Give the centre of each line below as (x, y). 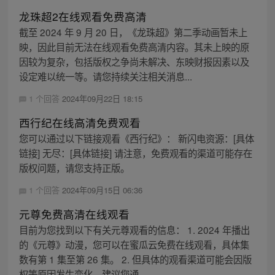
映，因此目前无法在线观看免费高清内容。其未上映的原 (134, 46)
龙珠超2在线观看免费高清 (83, 16)
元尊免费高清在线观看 (74, 214)
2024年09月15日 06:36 (102, 190)
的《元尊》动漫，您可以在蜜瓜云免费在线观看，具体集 (134, 245)
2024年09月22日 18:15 (102, 98)
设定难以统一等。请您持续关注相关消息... (105, 76)
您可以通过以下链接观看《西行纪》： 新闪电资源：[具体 (136, 138)
